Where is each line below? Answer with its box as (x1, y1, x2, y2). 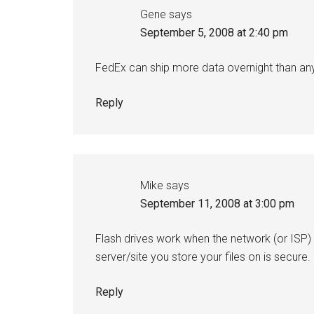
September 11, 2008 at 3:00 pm (140, 197, 294, 210)
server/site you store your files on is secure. (95, 250, 310, 264)
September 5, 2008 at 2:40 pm (140, 26, 288, 39)
